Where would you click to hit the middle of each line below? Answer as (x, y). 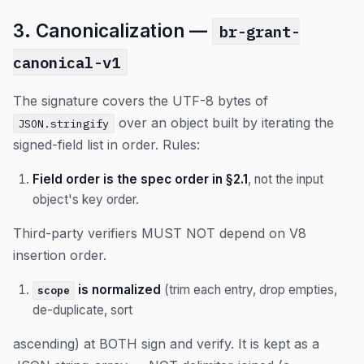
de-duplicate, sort (82, 310)
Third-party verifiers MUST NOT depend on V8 (160, 233)
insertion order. (60, 255)
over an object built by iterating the (224, 123)
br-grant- (259, 31)
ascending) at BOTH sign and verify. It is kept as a (166, 344)
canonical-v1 (67, 62)
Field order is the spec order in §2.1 (140, 179)
